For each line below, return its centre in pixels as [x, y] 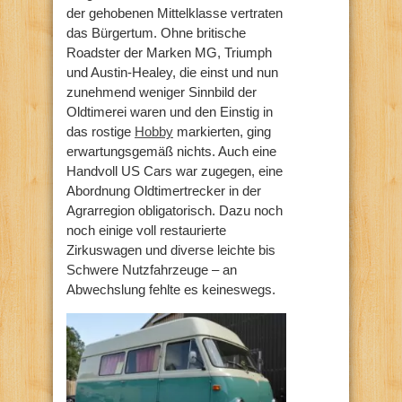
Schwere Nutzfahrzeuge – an [152, 270]
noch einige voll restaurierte [146, 231]
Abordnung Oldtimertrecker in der [164, 191]
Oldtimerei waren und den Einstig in [170, 112]
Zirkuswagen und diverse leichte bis [171, 250]
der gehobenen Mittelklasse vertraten [175, 13]
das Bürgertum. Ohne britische [156, 33]
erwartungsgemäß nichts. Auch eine [171, 152]
